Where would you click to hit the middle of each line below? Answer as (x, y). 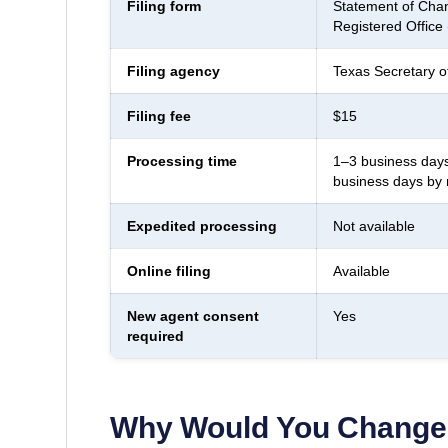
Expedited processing (201, 225)
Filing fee (158, 115)
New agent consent (192, 315)
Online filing (168, 270)
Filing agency (173, 70)
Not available (373, 225)
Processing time (181, 160)
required (155, 335)
